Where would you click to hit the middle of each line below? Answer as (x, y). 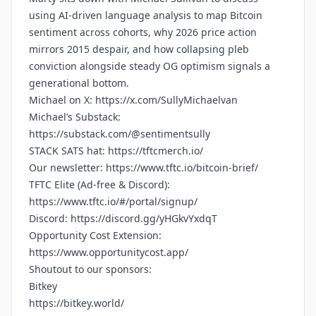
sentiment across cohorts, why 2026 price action (143, 32)
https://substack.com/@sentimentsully (120, 134)
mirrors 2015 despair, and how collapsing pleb (139, 49)
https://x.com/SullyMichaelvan (166, 100)
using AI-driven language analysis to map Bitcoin (146, 15)
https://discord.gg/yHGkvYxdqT (144, 218)
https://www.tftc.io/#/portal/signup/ (113, 201)
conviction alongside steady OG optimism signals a (150, 66)
